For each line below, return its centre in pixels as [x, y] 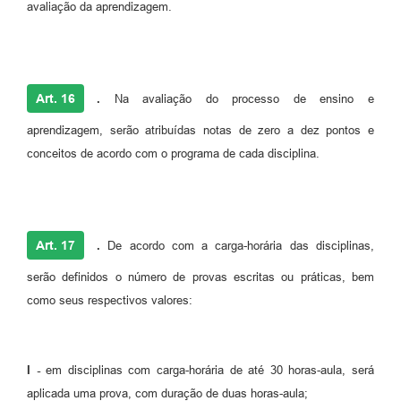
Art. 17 [55, 246]
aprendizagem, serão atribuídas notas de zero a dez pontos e [200, 131]
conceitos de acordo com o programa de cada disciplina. [173, 154]
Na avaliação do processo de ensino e [237, 99]
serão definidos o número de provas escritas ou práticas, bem [200, 277]
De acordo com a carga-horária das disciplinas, [237, 246]
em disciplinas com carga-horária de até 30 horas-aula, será [207, 371]
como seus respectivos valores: [110, 301]
